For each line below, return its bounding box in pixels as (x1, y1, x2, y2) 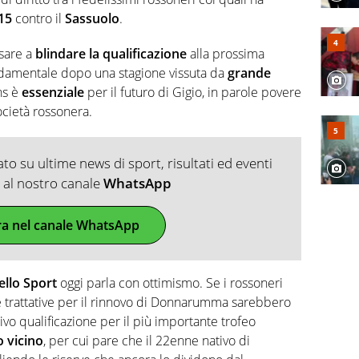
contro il (12, 10, 65, 28)
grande (228, 64, 271, 83)
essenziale (22, 83, 84, 102)
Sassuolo (65, 10, 119, 28)
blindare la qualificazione (35, 45, 187, 63)
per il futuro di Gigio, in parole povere (84, 83, 301, 102)
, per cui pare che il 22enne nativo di (43, 332, 250, 350)
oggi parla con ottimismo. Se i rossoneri (57, 274, 283, 292)
